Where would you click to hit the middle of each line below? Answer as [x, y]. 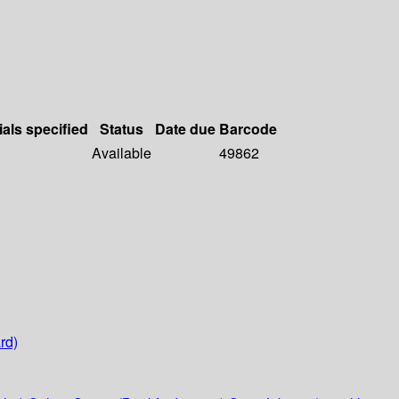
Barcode [248, 129]
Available [122, 153]
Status [122, 129]
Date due [185, 129]
